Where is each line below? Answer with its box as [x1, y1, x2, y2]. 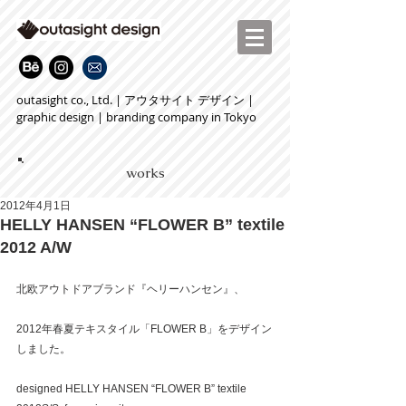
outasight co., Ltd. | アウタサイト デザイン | [16, 92, 254, 108]
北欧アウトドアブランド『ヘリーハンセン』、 [16, 283, 245, 295]
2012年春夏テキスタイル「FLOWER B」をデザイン [16, 323, 272, 335]
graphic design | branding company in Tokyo [16, 109, 256, 125]
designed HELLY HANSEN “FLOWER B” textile [16, 382, 249, 395]
